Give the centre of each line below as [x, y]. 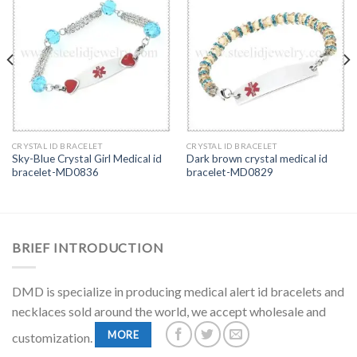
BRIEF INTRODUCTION [88, 248]
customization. [53, 337]
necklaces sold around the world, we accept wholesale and [169, 311]
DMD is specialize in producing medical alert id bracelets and [178, 291]
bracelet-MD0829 [229, 173]
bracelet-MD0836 [55, 173]
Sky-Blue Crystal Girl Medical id [86, 159]
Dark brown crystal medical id [257, 159]
